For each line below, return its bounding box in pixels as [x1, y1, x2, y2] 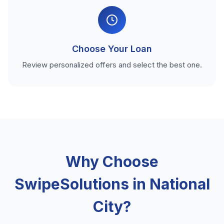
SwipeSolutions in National [14, 175, 210, 193]
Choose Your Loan [72, 43, 152, 54]
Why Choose [65, 152, 158, 170]
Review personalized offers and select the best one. [22, 60, 202, 69]
